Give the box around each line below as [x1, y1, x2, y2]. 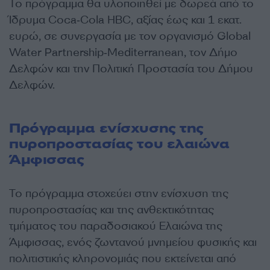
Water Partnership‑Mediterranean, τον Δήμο [9, 45, 237, 60]
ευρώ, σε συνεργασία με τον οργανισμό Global [9, 29, 251, 44]
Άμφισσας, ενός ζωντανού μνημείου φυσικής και [9, 235, 257, 250]
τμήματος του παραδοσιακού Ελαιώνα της [9, 219, 222, 234]
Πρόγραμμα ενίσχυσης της [9, 119, 204, 138]
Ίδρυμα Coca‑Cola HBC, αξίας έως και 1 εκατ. [9, 13, 242, 28]
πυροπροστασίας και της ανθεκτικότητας [9, 202, 214, 218]
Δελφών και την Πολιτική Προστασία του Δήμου [9, 61, 253, 77]
